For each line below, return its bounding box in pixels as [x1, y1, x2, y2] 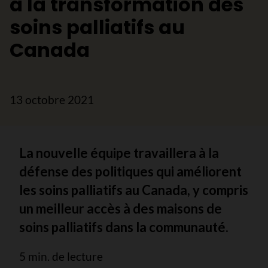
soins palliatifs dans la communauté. [19, 219, 229, 235]
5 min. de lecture [19, 249, 103, 263]
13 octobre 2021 [10, 93, 94, 106]
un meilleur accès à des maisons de [19, 200, 222, 217]
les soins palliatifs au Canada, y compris [19, 182, 248, 198]
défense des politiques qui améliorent [19, 163, 242, 179]
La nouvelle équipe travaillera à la [19, 145, 219, 161]
